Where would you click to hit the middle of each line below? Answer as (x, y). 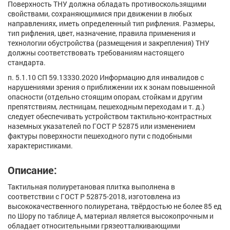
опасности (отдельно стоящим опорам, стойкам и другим (105, 97)
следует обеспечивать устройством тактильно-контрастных (110, 117)
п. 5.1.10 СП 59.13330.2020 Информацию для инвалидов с (106, 78)
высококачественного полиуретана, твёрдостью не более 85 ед (115, 206)
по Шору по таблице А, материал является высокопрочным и (111, 216)
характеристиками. (40, 146)
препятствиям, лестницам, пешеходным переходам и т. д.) (106, 107)
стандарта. (27, 63)
